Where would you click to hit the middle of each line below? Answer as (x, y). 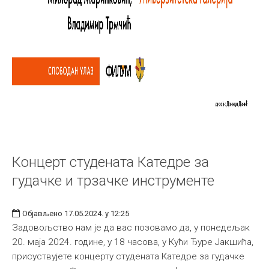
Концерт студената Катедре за (110, 162)
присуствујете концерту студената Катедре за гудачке (128, 256)
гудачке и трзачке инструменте (113, 181)
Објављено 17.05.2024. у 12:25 (76, 213)
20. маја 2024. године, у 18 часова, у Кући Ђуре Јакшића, (133, 242)
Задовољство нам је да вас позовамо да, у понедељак (131, 228)
